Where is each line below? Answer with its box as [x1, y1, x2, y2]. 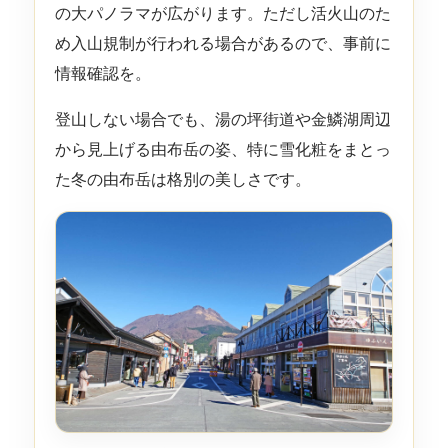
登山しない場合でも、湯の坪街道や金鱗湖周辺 [54, 109, 391, 129]
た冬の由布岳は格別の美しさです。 [54, 169, 311, 189]
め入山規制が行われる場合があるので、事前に [54, 33, 391, 53]
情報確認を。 [54, 63, 151, 83]
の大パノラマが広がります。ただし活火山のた [54, 3, 391, 23]
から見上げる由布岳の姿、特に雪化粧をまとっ [54, 139, 391, 159]
